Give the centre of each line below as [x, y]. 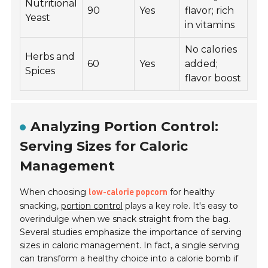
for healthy [191, 192]
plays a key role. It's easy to [181, 206]
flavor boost [213, 78]
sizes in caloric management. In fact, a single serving [130, 246]
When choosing [54, 192]
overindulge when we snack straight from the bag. [125, 219]
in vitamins [210, 25]
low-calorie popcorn [128, 193]
